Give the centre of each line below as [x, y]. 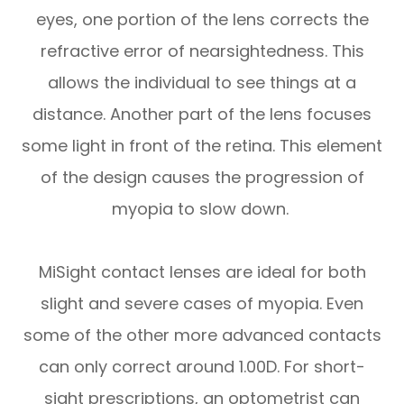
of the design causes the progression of [202, 178]
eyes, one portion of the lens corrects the [202, 20]
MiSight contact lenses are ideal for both [202, 272]
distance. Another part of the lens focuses [202, 115]
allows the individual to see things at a [202, 83]
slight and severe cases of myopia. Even [202, 304]
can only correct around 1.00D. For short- [202, 367]
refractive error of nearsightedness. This [202, 51]
